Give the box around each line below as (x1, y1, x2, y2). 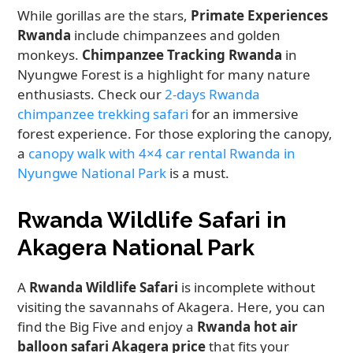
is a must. (166, 164, 230, 183)
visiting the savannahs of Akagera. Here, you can (17, 298, 326, 317)
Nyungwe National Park (17, 164, 167, 183)
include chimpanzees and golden (71, 26, 281, 45)
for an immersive (188, 105, 299, 124)
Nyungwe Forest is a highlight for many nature (17, 65, 311, 84)
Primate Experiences (191, 6, 329, 25)
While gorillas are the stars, (17, 6, 191, 25)
